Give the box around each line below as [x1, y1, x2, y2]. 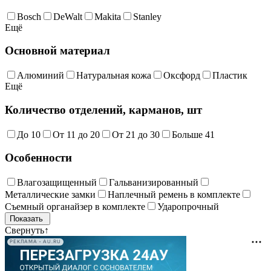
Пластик [212, 70, 247, 81]
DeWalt [53, 11, 82, 22]
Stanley [133, 11, 162, 22]
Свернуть [5, 224, 44, 235]
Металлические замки [5, 189, 96, 200]
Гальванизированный [109, 177, 198, 188]
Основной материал [5, 44, 110, 57]
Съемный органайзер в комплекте [5, 201, 145, 212]
